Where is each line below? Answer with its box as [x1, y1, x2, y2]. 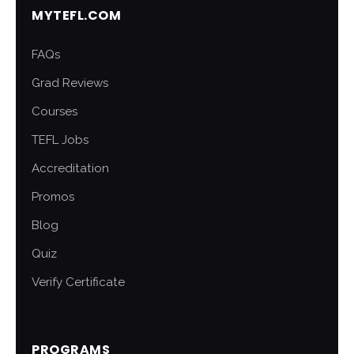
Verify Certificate [32, 275, 125, 290]
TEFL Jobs [32, 133, 88, 148]
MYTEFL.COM [32, 6, 121, 25]
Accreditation [32, 161, 109, 176]
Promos [32, 190, 74, 205]
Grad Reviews [32, 76, 108, 91]
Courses [32, 104, 77, 119]
